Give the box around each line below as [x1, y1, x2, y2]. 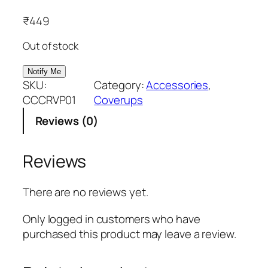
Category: [94, 77, 147, 93]
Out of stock [23, 39, 78, 53]
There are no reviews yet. [23, 184, 148, 200]
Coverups [94, 92, 143, 108]
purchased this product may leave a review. [23, 226, 236, 242]
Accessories [146, 77, 209, 93]
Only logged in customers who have [23, 211, 200, 227]
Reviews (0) [35, 112, 98, 129]
